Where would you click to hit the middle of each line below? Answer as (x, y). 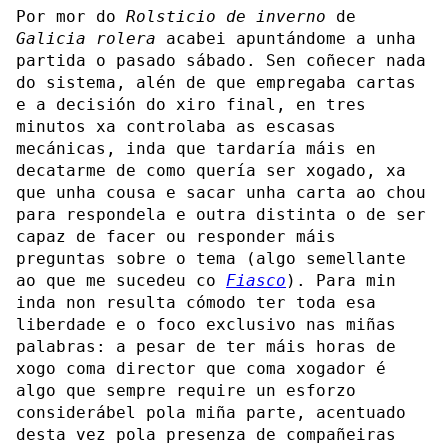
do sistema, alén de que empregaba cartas (216, 82)
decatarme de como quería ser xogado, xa (211, 170)
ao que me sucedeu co (121, 280)
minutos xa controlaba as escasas (176, 126)
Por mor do (71, 16)
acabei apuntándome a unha (286, 38)
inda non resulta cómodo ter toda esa (196, 302)
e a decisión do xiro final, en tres (191, 104)
